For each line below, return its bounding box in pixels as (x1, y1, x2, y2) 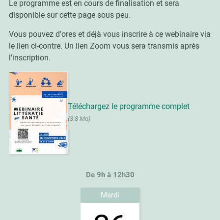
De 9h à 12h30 (85, 170, 135, 180)
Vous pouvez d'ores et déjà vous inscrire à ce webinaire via (8, 29, 211, 39)
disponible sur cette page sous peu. (8, 10, 131, 20)
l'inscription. (8, 53, 51, 63)
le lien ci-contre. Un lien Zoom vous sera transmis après (8, 41, 199, 51)
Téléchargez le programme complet (67, 102, 190, 111)
